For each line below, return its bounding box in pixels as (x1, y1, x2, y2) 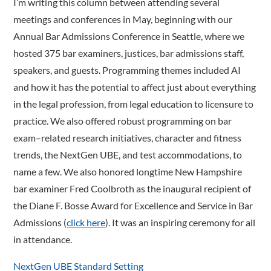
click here (67, 216, 106, 228)
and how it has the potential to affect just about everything (13, 80, 256, 93)
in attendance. (13, 233, 73, 245)
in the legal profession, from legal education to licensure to (13, 97, 254, 109)
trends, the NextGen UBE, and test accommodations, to (13, 148, 243, 160)
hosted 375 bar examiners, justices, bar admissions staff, (13, 47, 244, 59)
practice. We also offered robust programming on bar (13, 114, 232, 126)
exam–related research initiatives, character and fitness (13, 131, 242, 143)
